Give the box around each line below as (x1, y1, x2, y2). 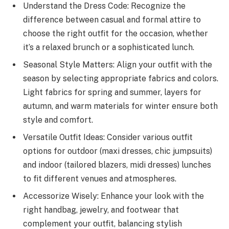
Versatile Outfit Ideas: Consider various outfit (23, 132, 193, 143)
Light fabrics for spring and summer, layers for (23, 87, 201, 98)
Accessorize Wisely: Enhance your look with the (23, 191, 204, 201)
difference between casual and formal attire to (23, 15, 201, 25)
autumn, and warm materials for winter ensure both (23, 101, 218, 111)
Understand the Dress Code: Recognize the (23, 1, 186, 11)
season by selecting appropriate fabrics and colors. (23, 74, 218, 84)
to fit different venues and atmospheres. (23, 174, 176, 184)
